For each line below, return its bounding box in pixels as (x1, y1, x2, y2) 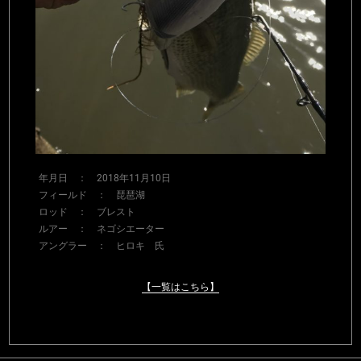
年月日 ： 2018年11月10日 (38, 172, 171, 185)
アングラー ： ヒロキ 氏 (38, 240, 164, 252)
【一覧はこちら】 (142, 281, 219, 293)
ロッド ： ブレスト (38, 206, 135, 218)
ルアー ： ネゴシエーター (38, 223, 164, 235)
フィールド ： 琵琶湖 (38, 189, 145, 201)
